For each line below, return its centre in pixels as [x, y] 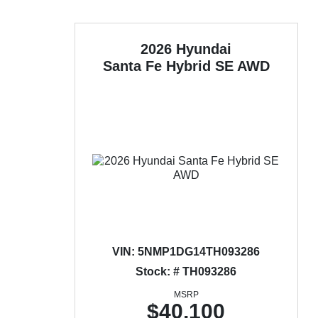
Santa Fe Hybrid [159, 66]
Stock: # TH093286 [186, 272]
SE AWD [242, 66]
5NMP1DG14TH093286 [198, 252]
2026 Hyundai [186, 49]
